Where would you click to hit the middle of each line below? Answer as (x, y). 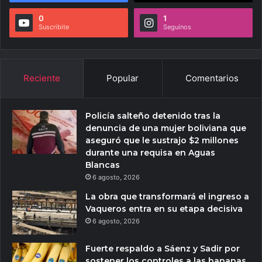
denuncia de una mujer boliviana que (166, 128)
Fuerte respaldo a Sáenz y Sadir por (163, 248)
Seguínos (177, 27)
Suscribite (54, 27)
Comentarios (212, 78)
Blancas (103, 165)
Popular (123, 78)
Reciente (42, 78)
